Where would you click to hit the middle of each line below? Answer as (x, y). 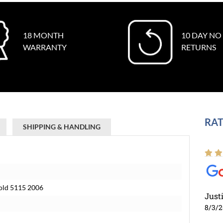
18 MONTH (43, 35)
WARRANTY (45, 47)
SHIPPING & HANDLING (62, 127)
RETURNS (199, 47)
